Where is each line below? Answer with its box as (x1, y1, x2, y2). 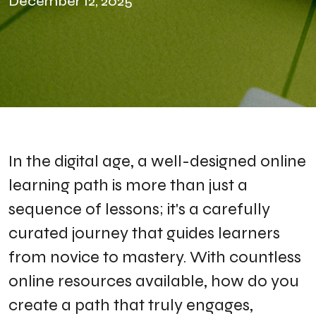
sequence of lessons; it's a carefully (8, 199, 270, 219)
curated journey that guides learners (8, 223, 280, 243)
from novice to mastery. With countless (8, 247, 301, 267)
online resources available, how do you (8, 271, 299, 291)
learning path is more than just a (8, 175, 248, 195)
